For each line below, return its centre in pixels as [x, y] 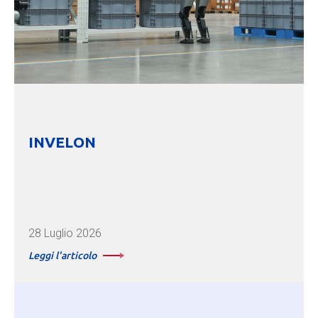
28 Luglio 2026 [65, 233]
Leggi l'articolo [62, 256]
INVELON [62, 142]
